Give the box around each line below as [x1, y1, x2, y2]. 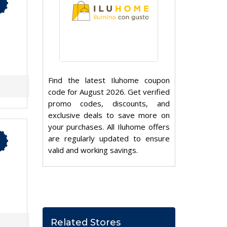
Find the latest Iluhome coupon [48, 75, 170, 86]
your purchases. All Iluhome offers [48, 122, 170, 132]
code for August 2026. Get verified [48, 87, 170, 97]
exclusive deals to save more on [48, 110, 170, 121]
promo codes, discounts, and [48, 98, 170, 109]
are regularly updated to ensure [48, 133, 170, 144]
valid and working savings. [48, 145, 138, 156]
